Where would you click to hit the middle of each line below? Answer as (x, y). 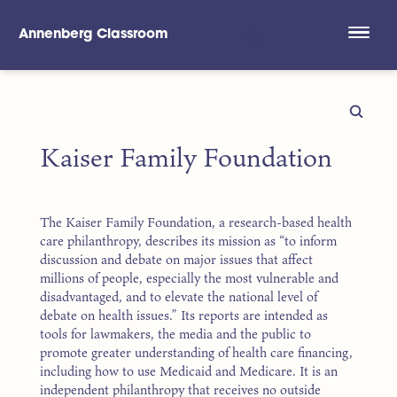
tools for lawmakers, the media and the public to (175, 334)
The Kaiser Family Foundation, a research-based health (196, 222)
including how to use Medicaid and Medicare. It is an (189, 371)
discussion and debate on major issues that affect (176, 260)
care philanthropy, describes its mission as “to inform (188, 241)
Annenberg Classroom (93, 35)
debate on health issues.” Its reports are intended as (184, 315)
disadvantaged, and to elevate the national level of (179, 297)
